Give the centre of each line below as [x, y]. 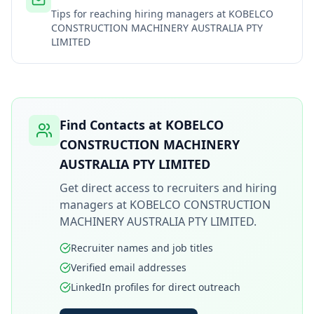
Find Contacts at [112, 125]
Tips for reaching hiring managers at [140, 14]
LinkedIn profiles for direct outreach [156, 287]
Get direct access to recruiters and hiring [168, 188]
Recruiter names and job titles [142, 248]
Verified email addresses [129, 267]
